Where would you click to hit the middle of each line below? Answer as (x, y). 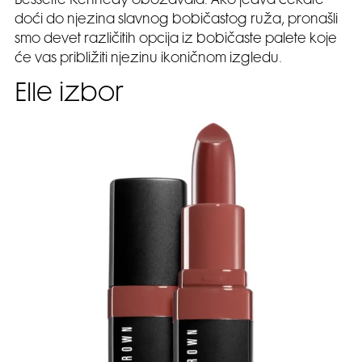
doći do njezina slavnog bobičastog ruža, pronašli (176, 20)
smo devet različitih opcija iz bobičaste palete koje (176, 39)
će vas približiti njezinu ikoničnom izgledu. (148, 59)
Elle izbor (69, 95)
